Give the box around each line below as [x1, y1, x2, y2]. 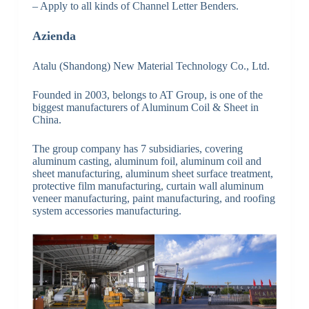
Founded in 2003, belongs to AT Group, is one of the [32, 89, 263, 101]
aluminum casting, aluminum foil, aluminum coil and [32, 155, 261, 168]
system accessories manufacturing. [32, 205, 181, 217]
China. [32, 114, 61, 126]
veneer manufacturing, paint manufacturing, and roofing [32, 192, 275, 205]
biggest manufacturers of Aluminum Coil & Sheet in [32, 101, 259, 114]
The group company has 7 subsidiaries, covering [32, 143, 243, 155]
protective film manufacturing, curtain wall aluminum [32, 180, 263, 192]
